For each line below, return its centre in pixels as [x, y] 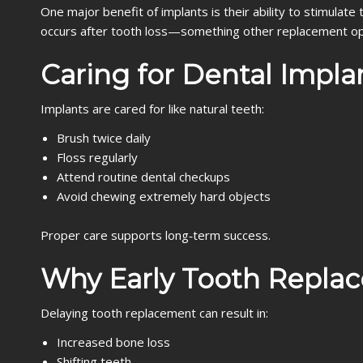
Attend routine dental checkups [143, 177]
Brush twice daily [104, 138]
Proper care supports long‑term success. [156, 235]
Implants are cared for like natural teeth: [152, 109]
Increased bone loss [113, 342]
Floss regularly [97, 157]
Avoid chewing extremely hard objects [164, 196]
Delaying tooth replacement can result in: [154, 313]
